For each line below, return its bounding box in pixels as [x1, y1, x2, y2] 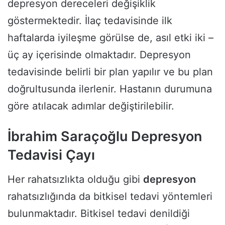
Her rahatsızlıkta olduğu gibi [8, 173, 143, 186]
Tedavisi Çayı [8, 146, 95, 163]
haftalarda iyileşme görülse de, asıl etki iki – [8, 31, 213, 44]
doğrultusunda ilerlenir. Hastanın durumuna [8, 82, 212, 95]
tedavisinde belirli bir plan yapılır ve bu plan [8, 65, 213, 78]
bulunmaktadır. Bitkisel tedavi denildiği [8, 207, 190, 220]
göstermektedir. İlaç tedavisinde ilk [8, 14, 172, 27]
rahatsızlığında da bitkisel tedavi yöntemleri [8, 190, 212, 203]
